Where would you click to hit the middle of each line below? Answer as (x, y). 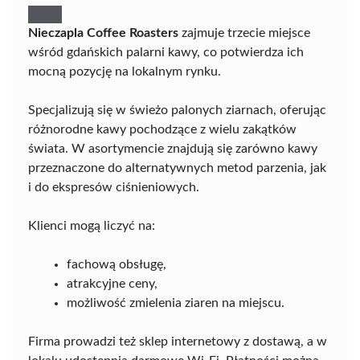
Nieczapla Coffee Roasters (103, 33)
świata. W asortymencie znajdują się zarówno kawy (173, 148)
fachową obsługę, (117, 264)
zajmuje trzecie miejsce (244, 33)
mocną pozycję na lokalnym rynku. (125, 71)
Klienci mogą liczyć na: (92, 225)
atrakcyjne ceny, (112, 283)
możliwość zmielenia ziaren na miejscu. (176, 303)
